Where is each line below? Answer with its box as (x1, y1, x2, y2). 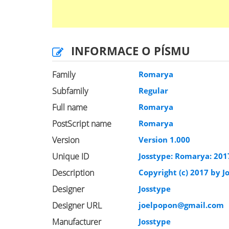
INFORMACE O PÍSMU (71, 43, 190, 58)
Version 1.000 (139, 134, 191, 145)
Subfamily (52, 85, 88, 97)
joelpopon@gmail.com (139, 200, 224, 210)
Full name (52, 102, 87, 113)
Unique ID (52, 151, 89, 162)
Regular (139, 85, 169, 96)
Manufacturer (52, 216, 101, 227)
